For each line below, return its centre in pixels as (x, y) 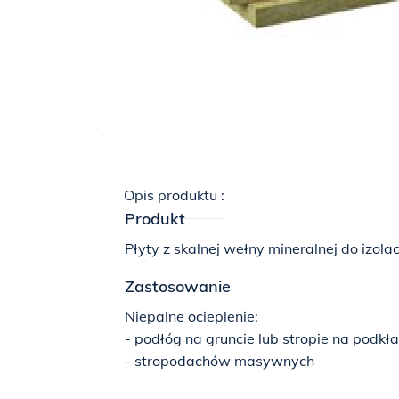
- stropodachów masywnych (220, 361)
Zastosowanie (178, 286)
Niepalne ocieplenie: (191, 316)
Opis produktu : (174, 195)
